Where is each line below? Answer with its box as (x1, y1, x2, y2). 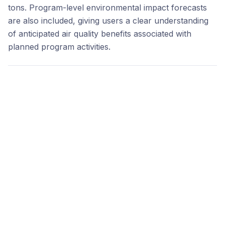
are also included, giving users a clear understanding (8, 16, 208, 26)
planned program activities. (8, 42, 110, 52)
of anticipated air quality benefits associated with (8, 29, 191, 39)
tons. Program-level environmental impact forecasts (8, 3, 207, 13)
